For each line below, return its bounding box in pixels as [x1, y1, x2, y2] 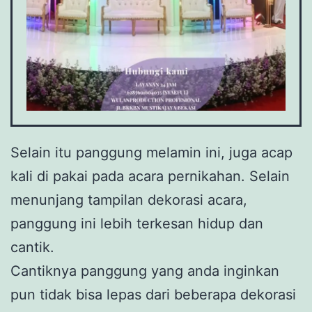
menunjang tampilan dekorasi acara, [10, 192, 247, 209]
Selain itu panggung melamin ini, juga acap [10, 144, 292, 162]
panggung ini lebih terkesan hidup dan [10, 215, 263, 233]
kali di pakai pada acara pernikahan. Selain [10, 168, 290, 185]
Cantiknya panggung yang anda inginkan [10, 263, 279, 280]
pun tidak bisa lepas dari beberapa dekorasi [10, 286, 296, 304]
